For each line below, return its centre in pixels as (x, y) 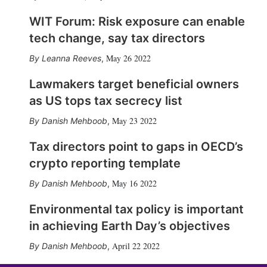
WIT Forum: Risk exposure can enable (137, 21)
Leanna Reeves (71, 58)
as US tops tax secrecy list (105, 101)
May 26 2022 (128, 58)
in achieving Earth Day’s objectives (129, 226)
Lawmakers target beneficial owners (134, 84)
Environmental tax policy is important (136, 209)
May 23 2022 (134, 121)
